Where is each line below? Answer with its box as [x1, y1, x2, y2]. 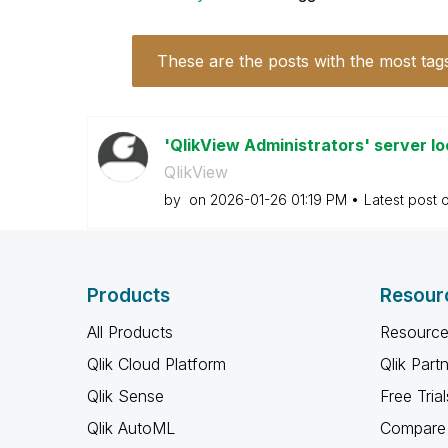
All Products [87, 322, 173, 342]
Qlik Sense [87, 386, 164, 406]
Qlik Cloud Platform [87, 354, 226, 374]
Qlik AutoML [87, 418, 175, 438]
